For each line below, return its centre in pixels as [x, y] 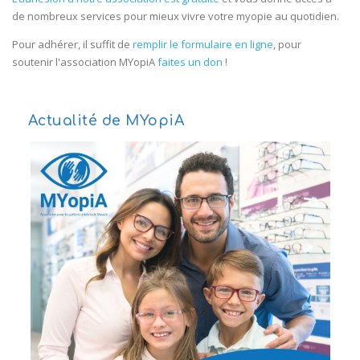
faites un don [190, 62]
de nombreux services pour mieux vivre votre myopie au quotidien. [176, 16]
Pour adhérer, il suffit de [72, 44]
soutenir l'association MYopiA [85, 62]
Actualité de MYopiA [106, 121]
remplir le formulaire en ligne [203, 44]
